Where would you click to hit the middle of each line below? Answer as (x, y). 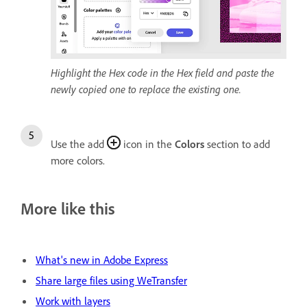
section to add (237, 144)
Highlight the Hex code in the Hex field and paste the (162, 72)
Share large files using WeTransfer (111, 280)
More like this (68, 208)
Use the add (79, 144)
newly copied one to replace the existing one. (146, 89)
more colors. (78, 160)
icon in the (148, 144)
